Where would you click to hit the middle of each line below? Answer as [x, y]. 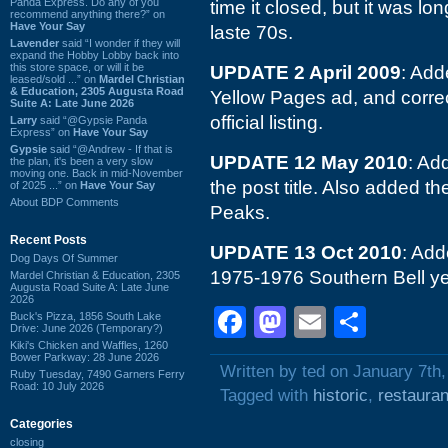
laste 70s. [251, 32]
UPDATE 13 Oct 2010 [306, 252]
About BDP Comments [64, 201]
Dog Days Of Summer [64, 257]
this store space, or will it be [77, 66]
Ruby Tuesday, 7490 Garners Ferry [97, 373]
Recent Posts [48, 239]
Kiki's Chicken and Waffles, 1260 [89, 344]
